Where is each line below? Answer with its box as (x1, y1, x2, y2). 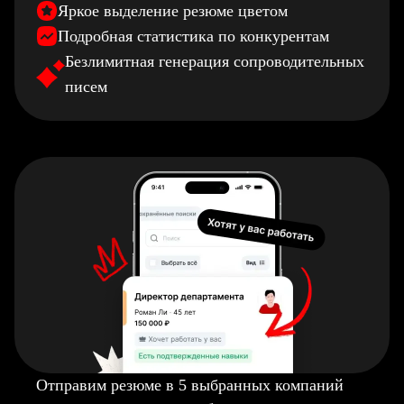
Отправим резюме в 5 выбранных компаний (36, 376, 344, 394)
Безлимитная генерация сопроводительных (65, 52, 364, 70)
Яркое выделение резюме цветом (58, 2, 288, 20)
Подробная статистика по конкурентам (58, 27, 329, 45)
